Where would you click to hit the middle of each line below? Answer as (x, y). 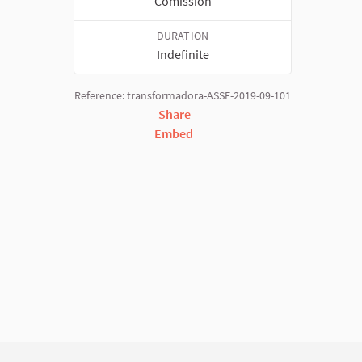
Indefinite (183, 55)
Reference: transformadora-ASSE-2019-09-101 (183, 96)
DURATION (183, 36)
